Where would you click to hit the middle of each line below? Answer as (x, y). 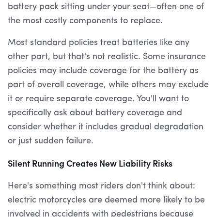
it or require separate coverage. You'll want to (98, 99)
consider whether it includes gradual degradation (106, 127)
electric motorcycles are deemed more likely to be (106, 200)
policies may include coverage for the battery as (103, 71)
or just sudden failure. (51, 141)
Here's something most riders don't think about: (101, 186)
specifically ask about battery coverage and (95, 113)
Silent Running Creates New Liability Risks (90, 163)
